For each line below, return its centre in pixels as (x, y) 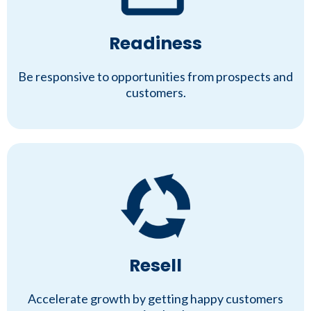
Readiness (155, 44)
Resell (155, 266)
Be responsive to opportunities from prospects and (155, 77)
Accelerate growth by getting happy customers (155, 299)
